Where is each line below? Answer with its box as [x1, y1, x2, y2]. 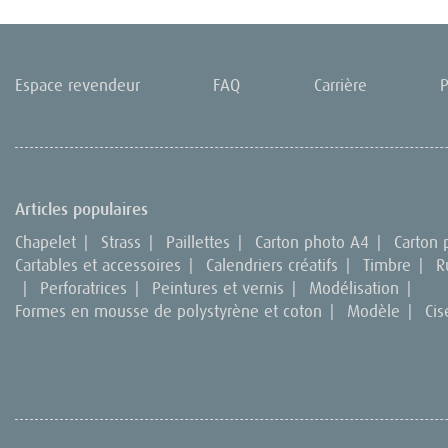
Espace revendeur [15, 75, 140, 96]
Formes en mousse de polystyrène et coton [15, 301, 322, 322]
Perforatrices [40, 278, 127, 299]
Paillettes [166, 232, 230, 253]
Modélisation [309, 278, 399, 299]
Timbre [363, 255, 411, 276]
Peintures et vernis [152, 278, 284, 299]
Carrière [313, 75, 367, 96]
